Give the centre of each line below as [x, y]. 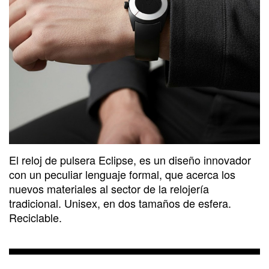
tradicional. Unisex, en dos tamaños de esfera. [120, 203]
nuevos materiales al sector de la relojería [109, 188]
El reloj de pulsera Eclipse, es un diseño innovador [130, 159]
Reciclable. [35, 217]
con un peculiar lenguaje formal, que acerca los [122, 174]
